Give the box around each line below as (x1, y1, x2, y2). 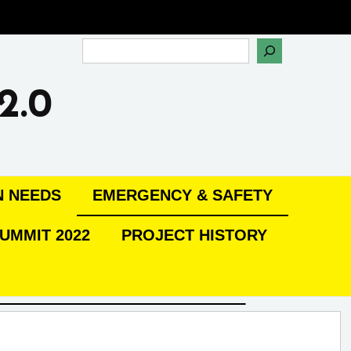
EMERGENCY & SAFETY (92, 186, 273, 204)
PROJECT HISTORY (121, 226, 267, 244)
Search (81, 44, 126, 60)
